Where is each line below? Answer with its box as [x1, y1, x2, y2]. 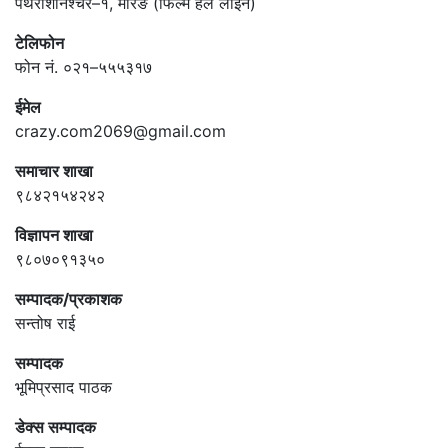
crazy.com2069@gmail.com [15, 120, 226, 141]
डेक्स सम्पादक [15, 416, 96, 437]
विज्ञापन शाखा [15, 224, 93, 245]
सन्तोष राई [15, 312, 75, 333]
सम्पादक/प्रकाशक [15, 288, 122, 309]
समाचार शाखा [15, 160, 93, 181]
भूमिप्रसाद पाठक [15, 376, 112, 397]
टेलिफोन [15, 32, 64, 53]
